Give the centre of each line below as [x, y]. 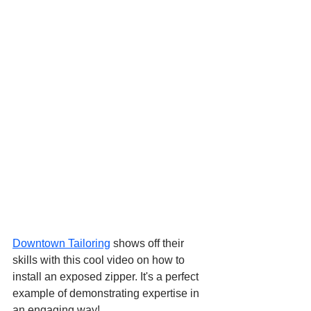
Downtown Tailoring [61, 243]
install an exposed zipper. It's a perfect [107, 276]
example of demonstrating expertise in [107, 293]
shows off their [149, 243]
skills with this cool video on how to [100, 260]
